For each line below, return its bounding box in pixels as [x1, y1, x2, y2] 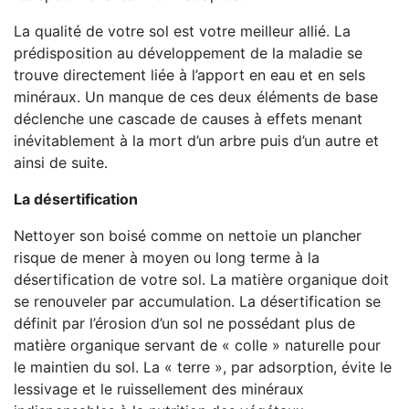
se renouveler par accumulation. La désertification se [14, 292, 381, 310]
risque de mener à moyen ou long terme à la [14, 248, 320, 267]
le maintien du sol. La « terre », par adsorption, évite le [14, 358, 392, 376]
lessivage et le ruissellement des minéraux [14, 380, 304, 398]
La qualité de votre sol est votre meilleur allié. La [14, 22, 351, 40]
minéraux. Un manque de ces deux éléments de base [14, 88, 378, 106]
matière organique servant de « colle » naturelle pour [14, 336, 381, 354]
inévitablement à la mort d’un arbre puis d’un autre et [14, 131, 379, 150]
